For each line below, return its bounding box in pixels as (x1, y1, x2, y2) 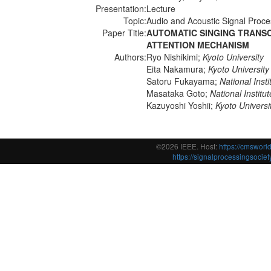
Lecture (146, 2, 175, 15)
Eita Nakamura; (146, 63, 208, 75)
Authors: (114, 51, 146, 63)
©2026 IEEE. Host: (156, 141, 219, 151)
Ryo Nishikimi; (146, 51, 203, 63)
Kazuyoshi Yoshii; (146, 99, 215, 111)
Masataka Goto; (146, 87, 210, 99)
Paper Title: (102, 27, 146, 39)
